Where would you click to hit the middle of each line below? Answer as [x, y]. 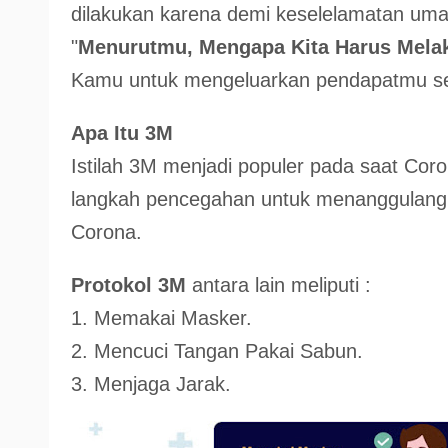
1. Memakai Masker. [161, 318]
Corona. [106, 232]
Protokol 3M [128, 285]
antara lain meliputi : [278, 285]
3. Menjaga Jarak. [151, 384]
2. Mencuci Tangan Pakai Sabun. [217, 351]
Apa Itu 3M [122, 133]
